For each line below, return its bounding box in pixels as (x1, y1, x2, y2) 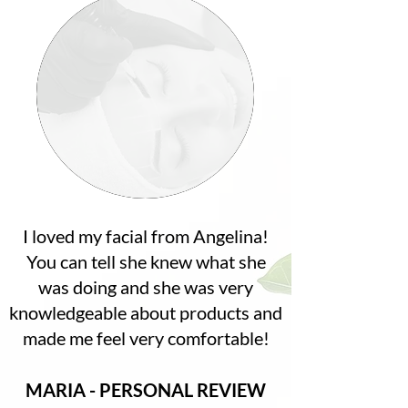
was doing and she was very (38, 276, 253, 298)
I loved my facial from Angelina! (23, 225, 269, 247)
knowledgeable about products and (9, 301, 282, 323)
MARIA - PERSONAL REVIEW (25, 379, 266, 401)
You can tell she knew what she (25, 250, 266, 272)
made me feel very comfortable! (22, 327, 270, 349)
